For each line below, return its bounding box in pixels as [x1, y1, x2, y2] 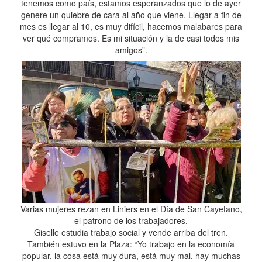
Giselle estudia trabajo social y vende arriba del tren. [34, 226, 228, 238]
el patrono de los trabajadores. [74, 215, 188, 226]
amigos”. [115, 44, 147, 56]
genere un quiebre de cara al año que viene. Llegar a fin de [20, 9, 242, 20]
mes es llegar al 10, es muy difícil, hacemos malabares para [20, 20, 242, 32]
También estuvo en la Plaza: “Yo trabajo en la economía [27, 238, 235, 250]
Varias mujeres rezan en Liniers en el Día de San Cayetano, [20, 203, 242, 215]
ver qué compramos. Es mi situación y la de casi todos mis [23, 32, 239, 44]
